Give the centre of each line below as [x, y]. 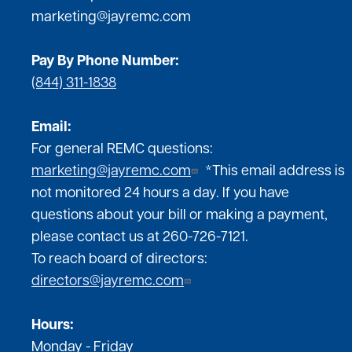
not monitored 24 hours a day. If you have [160, 194]
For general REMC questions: [122, 150]
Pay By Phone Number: [105, 62]
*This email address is [273, 172]
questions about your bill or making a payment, [180, 216]
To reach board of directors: [119, 260]
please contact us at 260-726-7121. [140, 238]
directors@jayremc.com [108, 282]
